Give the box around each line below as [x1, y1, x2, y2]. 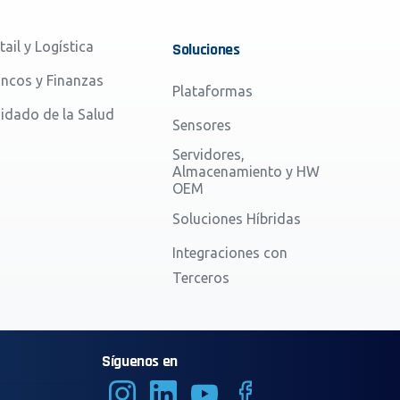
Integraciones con [172, 244, 288, 261]
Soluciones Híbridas [172, 210, 302, 227]
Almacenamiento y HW [172, 162, 321, 179]
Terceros [172, 269, 230, 286]
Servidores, [172, 146, 246, 162]
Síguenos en [102, 350, 179, 371]
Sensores [172, 116, 232, 133]
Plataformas [172, 82, 254, 99]
